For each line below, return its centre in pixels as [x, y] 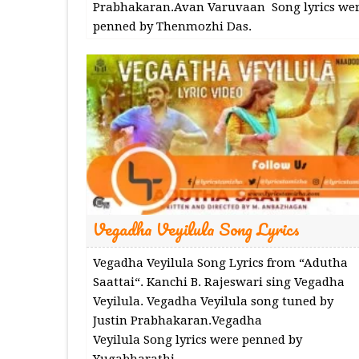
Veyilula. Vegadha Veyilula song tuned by [213, 301]
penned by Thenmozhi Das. [172, 26]
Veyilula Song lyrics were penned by [197, 339]
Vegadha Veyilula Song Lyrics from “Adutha [220, 262]
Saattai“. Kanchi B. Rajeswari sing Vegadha [218, 282]
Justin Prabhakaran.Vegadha [177, 320]
